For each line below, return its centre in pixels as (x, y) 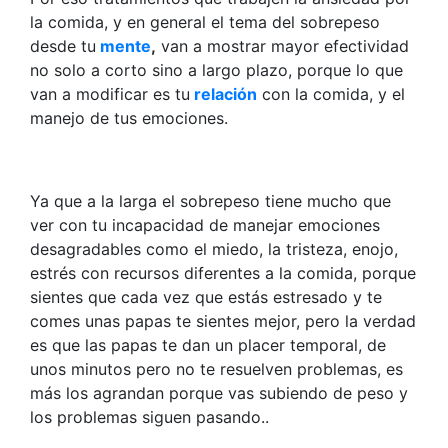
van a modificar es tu (110, 93)
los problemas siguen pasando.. (149, 416)
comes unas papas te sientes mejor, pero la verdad (223, 320)
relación (225, 93)
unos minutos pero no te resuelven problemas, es (216, 368)
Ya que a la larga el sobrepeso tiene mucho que (210, 200)
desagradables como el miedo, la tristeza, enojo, (214, 248)
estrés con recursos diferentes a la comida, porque (223, 272)
